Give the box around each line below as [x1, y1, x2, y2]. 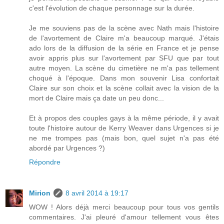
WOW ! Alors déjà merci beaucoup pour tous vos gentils [29, 202, 219, 211]
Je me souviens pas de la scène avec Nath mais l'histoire [29, 23, 219, 32]
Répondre [29, 157, 60, 166]
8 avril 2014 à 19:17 [65, 188, 128, 197]
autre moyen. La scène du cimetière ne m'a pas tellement [29, 63, 219, 72]
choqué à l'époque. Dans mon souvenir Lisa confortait [29, 73, 219, 82]
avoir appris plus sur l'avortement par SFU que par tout [29, 53, 219, 62]
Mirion [29, 188, 50, 197]
